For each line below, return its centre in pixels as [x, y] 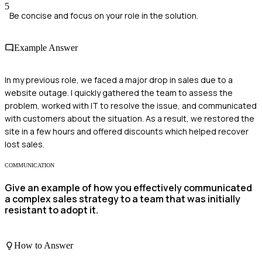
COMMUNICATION [30, 166]
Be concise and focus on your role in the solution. [104, 15]
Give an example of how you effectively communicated [128, 187]
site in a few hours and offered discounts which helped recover [127, 132]
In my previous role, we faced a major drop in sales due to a [119, 80]
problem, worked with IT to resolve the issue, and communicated [131, 106]
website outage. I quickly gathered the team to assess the [119, 93]
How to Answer [44, 246]
